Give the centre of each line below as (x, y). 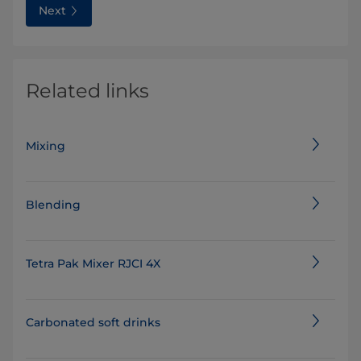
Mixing (46, 146)
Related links (87, 91)
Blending (53, 205)
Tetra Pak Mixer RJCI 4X (93, 264)
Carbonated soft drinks (93, 323)
